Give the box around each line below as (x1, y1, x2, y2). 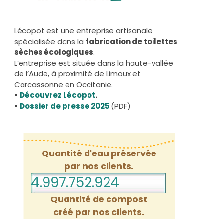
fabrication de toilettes (86, 36, 177, 47)
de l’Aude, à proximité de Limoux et (14, 68, 141, 79)
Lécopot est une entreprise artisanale (14, 25, 153, 36)
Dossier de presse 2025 (20, 101, 109, 111)
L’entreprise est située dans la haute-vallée (14, 58, 173, 68)
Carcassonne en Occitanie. (14, 79, 113, 90)
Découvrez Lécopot (20, 90, 95, 101)
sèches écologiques (14, 47, 93, 58)
